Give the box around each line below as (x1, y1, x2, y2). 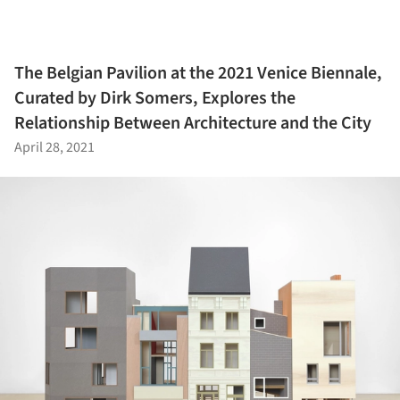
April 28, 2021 (14, 137, 95, 157)
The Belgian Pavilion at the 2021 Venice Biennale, (14, 60, 382, 86)
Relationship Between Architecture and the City (14, 110, 371, 136)
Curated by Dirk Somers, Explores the (14, 85, 296, 111)
